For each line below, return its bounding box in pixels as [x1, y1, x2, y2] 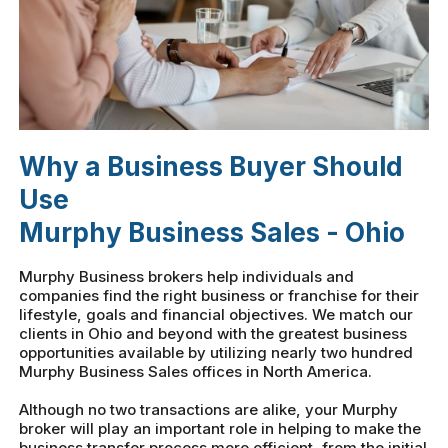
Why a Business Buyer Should [19, 151, 404, 183]
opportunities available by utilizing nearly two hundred [19, 343, 414, 363]
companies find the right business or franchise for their [19, 286, 420, 306]
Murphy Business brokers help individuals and [19, 267, 355, 287]
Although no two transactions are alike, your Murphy [19, 400, 399, 420]
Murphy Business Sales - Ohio [19, 217, 406, 249]
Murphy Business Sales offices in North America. [19, 362, 373, 382]
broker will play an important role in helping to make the [19, 419, 422, 439]
